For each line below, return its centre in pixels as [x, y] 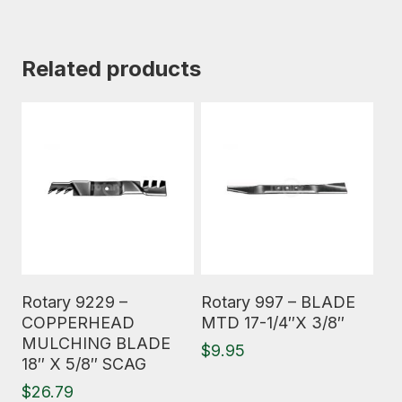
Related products [111, 69]
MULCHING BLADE [96, 343]
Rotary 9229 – [74, 302]
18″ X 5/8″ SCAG [84, 364]
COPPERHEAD [78, 323]
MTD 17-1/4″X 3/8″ [273, 323]
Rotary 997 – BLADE [278, 302]
